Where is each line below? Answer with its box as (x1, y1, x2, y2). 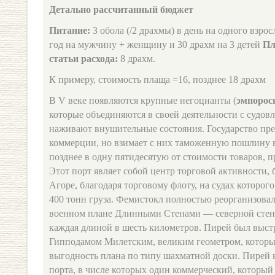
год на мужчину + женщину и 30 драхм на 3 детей (49, 39, 263, 50)
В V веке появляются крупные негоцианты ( (49, 95, 236, 106)
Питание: (49, 25, 90, 36)
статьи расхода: (49, 53, 118, 64)
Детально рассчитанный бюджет (49, 4, 193, 15)
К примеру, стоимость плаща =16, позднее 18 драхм (49, 74, 266, 85)
